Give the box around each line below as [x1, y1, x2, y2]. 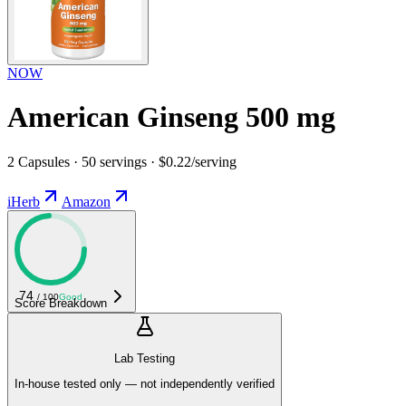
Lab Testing [114, 352, 175, 365]
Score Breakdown [14, 295, 107, 310]
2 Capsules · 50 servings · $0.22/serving [7, 153, 237, 169]
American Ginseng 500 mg [7, 101, 335, 134]
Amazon [62, 193, 111, 209]
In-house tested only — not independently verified [14, 377, 275, 391]
